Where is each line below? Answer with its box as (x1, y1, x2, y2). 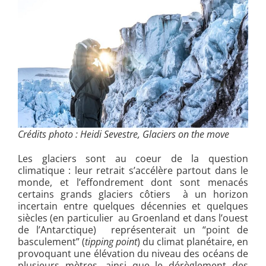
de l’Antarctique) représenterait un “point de (18, 223, 248, 236)
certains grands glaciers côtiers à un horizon (18, 187, 248, 201)
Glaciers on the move (142, 127, 229, 141)
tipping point (85, 235, 137, 248)
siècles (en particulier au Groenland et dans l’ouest (18, 211, 248, 224)
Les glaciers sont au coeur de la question (18, 151, 248, 165)
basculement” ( (18, 235, 85, 248)
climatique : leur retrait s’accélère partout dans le (18, 163, 248, 177)
